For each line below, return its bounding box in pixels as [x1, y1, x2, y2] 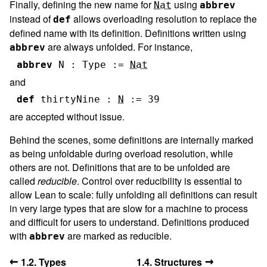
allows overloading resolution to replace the [71, 11, 257, 26]
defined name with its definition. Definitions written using [10, 26, 246, 40]
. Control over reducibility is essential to [77, 173, 242, 188]
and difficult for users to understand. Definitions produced [10, 215, 249, 229]
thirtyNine [41, 93, 100, 105]
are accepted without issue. [10, 109, 125, 123]
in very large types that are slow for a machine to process [10, 201, 248, 215]
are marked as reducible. [65, 228, 172, 243]
